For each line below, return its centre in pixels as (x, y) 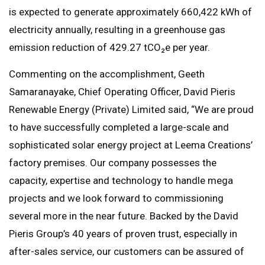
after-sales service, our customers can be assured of (127, 252)
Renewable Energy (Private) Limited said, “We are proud (131, 110)
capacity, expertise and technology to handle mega (121, 181)
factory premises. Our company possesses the (113, 163)
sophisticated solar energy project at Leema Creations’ (131, 145)
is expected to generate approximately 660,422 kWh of (130, 12)
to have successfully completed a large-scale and (119, 127)
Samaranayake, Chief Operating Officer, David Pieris (122, 92)
